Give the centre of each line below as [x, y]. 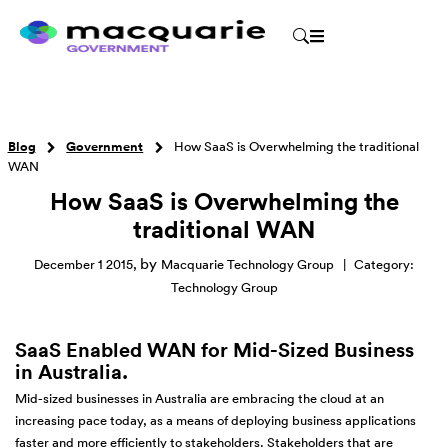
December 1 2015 [83, 264]
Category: [384, 264]
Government [105, 147]
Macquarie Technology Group [247, 264]
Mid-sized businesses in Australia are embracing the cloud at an [199, 398]
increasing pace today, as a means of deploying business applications [215, 420]
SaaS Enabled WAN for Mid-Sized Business [214, 349]
